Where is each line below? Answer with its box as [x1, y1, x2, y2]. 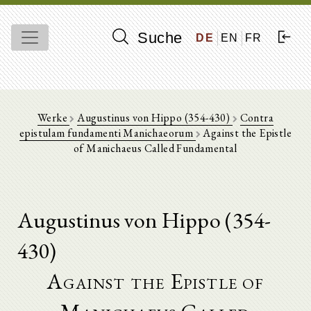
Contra [239, 110, 274, 125]
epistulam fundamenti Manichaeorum [19, 126, 196, 140]
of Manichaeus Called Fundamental [74, 141, 237, 155]
